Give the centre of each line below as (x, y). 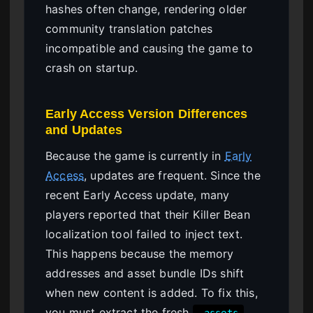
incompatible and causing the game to (150, 49)
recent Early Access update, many (138, 195)
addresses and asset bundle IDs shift (145, 274)
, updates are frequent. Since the (172, 176)
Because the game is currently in (135, 156)
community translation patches (129, 29)
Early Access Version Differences (147, 114)
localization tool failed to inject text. (144, 234)
